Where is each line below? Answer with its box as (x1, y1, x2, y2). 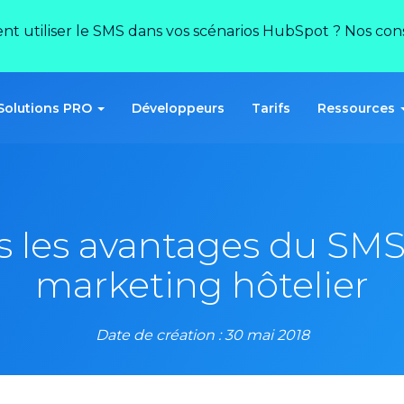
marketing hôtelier (35, 262, 369, 307)
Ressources (317, 100, 399, 116)
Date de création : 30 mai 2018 (95, 326, 309, 344)
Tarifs (252, 100, 290, 116)
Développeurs (132, 100, 225, 116)
